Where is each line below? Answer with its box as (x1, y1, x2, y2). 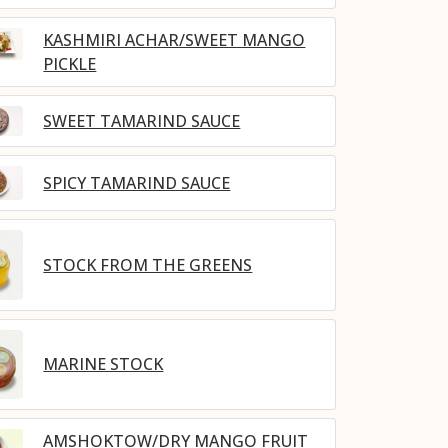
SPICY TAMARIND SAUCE (43, 172, 231, 195)
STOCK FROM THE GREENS (43, 254, 253, 276)
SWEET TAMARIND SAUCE (43, 109, 241, 132)
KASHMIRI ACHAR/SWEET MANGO (43, 28, 306, 51)
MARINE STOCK (43, 353, 164, 376)
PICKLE (43, 52, 97, 75)
